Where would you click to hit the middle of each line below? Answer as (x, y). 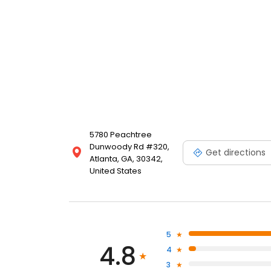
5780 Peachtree (121, 135)
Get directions (236, 152)
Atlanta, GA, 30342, (126, 159)
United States (116, 171)
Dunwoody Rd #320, (129, 147)
